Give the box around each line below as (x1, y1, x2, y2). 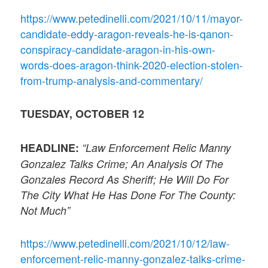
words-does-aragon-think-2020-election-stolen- (20, 57, 243, 73)
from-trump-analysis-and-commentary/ (20, 72, 203, 89)
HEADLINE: (20, 139, 80, 156)
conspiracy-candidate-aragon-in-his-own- (20, 41, 216, 57)
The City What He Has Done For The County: (20, 187, 236, 202)
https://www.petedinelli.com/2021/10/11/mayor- (20, 10, 243, 26)
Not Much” (20, 202, 71, 218)
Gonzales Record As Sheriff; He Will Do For (20, 171, 229, 187)
